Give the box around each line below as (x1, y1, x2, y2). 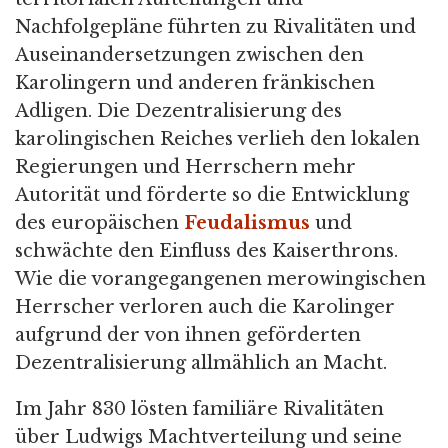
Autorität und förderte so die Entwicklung (15, 184, 409, 207)
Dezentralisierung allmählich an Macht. (15, 352, 387, 375)
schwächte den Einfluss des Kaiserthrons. (15, 240, 398, 263)
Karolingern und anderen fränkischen (15, 72, 375, 95)
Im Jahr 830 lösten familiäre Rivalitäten (15, 398, 384, 421)
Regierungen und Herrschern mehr (15, 156, 356, 179)
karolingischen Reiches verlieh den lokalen (15, 128, 420, 151)
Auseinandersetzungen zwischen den (15, 44, 364, 67)
